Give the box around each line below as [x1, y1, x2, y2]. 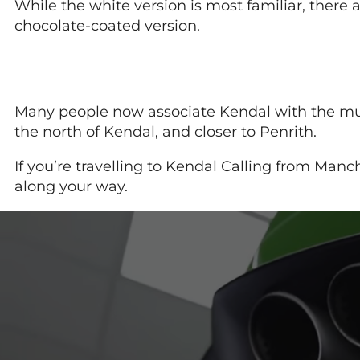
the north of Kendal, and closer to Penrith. [14, 122, 317, 141]
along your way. [14, 177, 128, 195]
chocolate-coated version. [14, 16, 200, 35]
